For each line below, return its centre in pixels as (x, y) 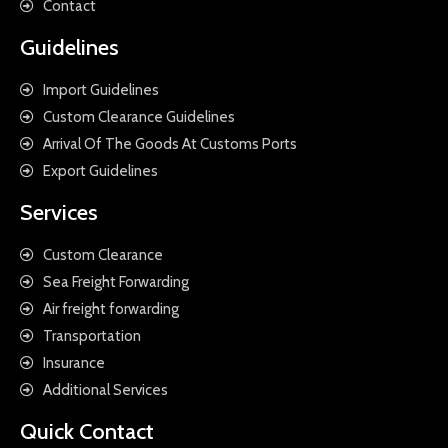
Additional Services (105, 389)
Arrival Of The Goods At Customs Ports (169, 143)
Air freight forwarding (110, 308)
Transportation (91, 335)
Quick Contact (87, 431)
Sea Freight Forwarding (115, 281)
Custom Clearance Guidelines (138, 116)
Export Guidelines (100, 170)
